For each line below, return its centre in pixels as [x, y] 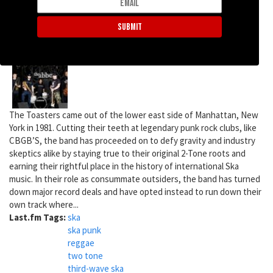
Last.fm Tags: [38, 217]
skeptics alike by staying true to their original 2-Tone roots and [127, 153]
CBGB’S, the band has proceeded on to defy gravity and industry [132, 140]
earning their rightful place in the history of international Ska [124, 166]
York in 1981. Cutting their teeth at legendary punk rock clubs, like [133, 127]
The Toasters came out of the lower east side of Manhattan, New [134, 115]
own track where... [44, 204]
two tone [85, 255]
